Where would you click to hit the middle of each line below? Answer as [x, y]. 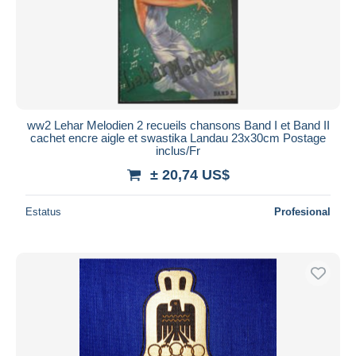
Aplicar [178, 33]
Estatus [43, 211]
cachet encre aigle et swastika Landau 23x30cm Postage [178, 137]
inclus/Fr [178, 150]
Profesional [302, 211]
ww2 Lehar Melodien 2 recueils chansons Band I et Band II [178, 125]
